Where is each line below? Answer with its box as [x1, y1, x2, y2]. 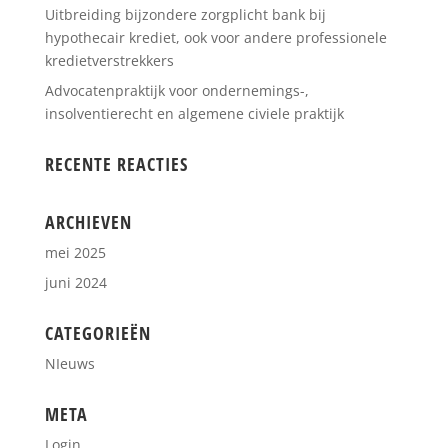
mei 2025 [44, 242, 106, 262]
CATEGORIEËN [44, 320, 151, 345]
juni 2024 [44, 272, 107, 292]
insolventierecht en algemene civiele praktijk [44, 103, 344, 123]
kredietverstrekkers [44, 50, 174, 70]
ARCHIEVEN [44, 209, 132, 234]
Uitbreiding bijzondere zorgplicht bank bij [44, 4, 326, 24]
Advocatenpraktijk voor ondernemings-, [44, 80, 309, 100]
